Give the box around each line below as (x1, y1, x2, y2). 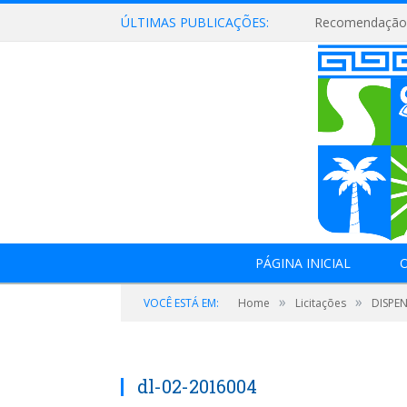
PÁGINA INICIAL (254, 254, 351, 272)
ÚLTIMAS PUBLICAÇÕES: (121, 14, 269, 31)
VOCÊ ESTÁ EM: (144, 295, 219, 311)
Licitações (295, 295, 346, 311)
